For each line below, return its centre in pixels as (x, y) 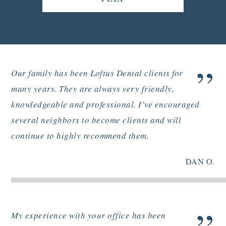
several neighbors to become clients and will (96, 120)
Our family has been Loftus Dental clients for (97, 73)
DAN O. (200, 161)
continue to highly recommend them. (80, 135)
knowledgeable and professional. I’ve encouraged (105, 104)
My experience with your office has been (89, 215)
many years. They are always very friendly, (93, 88)
